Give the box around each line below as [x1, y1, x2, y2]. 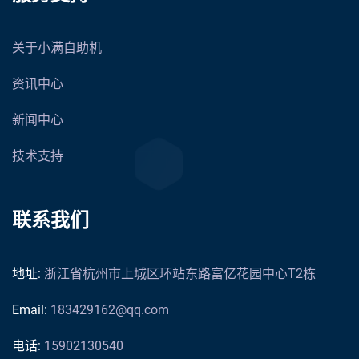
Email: [12, 302, 50, 317]
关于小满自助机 [12, 40, 102, 55]
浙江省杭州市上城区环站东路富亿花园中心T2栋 [44, 266, 316, 281]
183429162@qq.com [50, 302, 169, 317]
